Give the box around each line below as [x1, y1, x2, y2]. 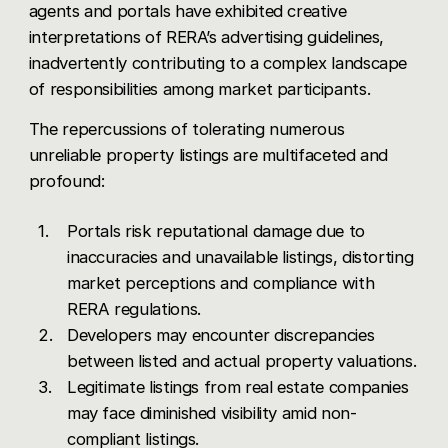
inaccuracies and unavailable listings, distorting [66, 246, 414, 267]
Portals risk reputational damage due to [66, 220, 365, 241]
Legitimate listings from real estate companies [66, 376, 409, 397]
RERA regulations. [66, 298, 201, 319]
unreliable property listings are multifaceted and [28, 144, 389, 165]
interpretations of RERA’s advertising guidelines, [28, 26, 385, 47]
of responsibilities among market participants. [28, 78, 371, 99]
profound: [28, 170, 105, 191]
